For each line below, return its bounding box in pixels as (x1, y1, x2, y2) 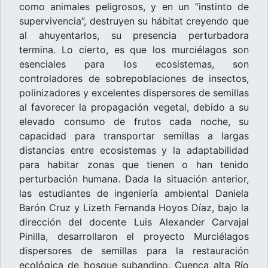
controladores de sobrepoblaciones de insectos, (19, 72, 249, 84)
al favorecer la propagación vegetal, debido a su (19, 100, 249, 113)
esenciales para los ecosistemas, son (19, 57, 249, 70)
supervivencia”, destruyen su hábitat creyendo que (19, 14, 249, 27)
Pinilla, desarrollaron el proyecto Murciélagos (19, 230, 249, 242)
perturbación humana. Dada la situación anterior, (19, 172, 249, 185)
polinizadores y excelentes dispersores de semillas (19, 86, 249, 99)
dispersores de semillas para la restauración (19, 244, 249, 257)
